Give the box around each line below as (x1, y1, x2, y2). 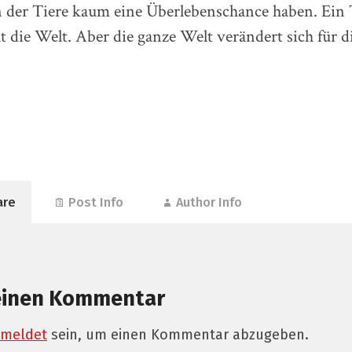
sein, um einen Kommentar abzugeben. (47, 325, 309, 343)
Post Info (68, 194, 123, 210)
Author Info (176, 194, 242, 210)
